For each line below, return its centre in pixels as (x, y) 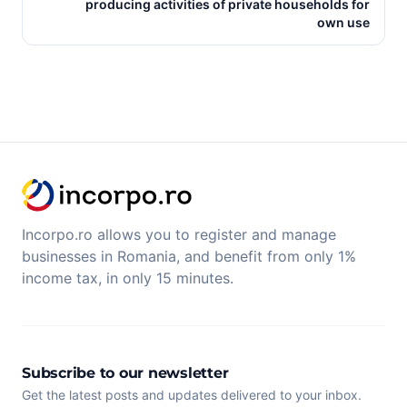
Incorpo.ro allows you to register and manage (179, 234)
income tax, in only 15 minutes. (128, 278)
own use (343, 22)
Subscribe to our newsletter (125, 372)
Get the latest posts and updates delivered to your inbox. (192, 394)
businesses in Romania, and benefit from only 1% (189, 256)
